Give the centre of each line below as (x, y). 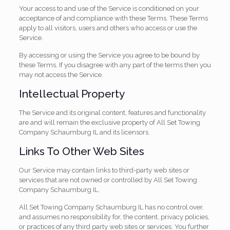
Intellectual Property (72, 94)
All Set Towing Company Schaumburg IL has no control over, (111, 207)
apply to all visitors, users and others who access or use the (108, 28)
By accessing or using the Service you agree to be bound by (109, 55)
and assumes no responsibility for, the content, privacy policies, (114, 217)
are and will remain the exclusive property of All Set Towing (109, 122)
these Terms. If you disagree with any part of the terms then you (115, 65)
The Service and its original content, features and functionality (112, 113)
